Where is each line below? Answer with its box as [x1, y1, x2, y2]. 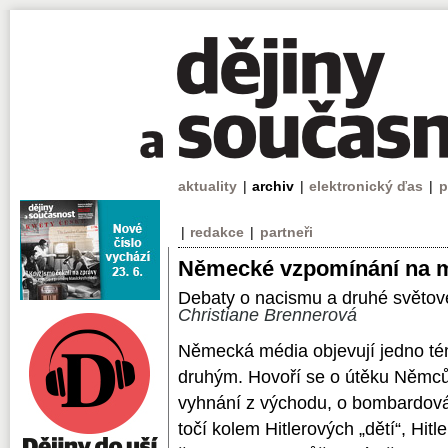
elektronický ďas [309, 178, 424, 194]
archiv [252, 178, 295, 194]
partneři [259, 224, 313, 240]
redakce [190, 224, 245, 240]
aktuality [178, 178, 237, 194]
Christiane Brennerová [178, 305, 357, 325]
